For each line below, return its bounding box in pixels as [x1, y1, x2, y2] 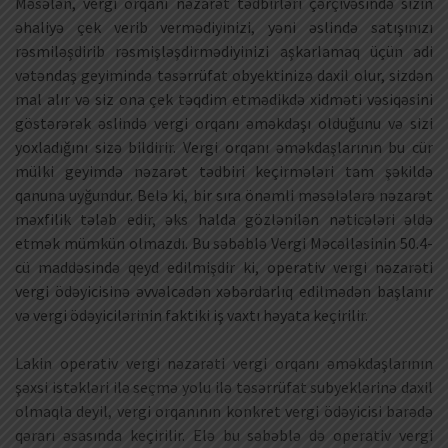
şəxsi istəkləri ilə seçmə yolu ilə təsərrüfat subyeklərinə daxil [15, 377, 433, 398]
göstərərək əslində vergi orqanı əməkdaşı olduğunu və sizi [15, 113, 433, 134]
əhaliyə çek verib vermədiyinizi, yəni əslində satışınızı [15, 17, 433, 38]
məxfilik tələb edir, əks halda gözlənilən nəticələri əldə [15, 209, 433, 230]
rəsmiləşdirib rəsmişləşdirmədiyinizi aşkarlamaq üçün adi [15, 41, 433, 62]
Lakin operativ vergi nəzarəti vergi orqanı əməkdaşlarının [15, 353, 433, 374]
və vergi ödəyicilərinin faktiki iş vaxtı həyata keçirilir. [15, 305, 368, 326]
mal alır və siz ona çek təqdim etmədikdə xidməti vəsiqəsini [15, 89, 433, 110]
